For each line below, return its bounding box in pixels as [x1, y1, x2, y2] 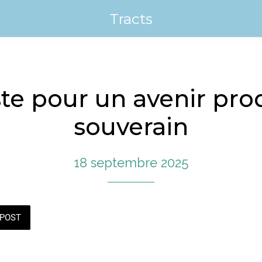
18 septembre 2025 [74, 155, 188, 171]
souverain [74, 112, 188, 141]
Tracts [109, 9, 153, 27]
